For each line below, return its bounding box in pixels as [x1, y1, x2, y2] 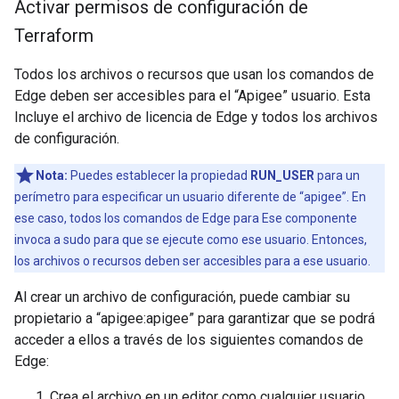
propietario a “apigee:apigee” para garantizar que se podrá [14, 310, 375, 327]
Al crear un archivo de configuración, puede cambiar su [14, 289, 350, 305]
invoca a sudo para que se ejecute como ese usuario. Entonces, [14, 232, 367, 247]
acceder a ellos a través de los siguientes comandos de [14, 331, 363, 348]
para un [314, 168, 360, 183]
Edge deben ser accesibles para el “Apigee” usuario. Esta [14, 87, 370, 104]
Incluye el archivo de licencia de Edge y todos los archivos [14, 109, 378, 126]
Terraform [14, 25, 94, 46]
